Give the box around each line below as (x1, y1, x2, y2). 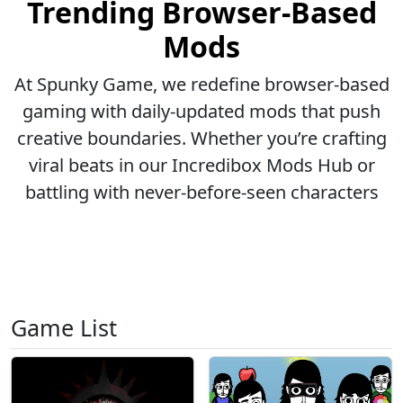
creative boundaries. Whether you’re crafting (16, 126, 387, 150)
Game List (11, 312, 117, 343)
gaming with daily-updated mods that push (22, 99, 381, 123)
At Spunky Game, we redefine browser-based (13, 72, 390, 96)
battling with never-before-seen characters (24, 180, 379, 204)
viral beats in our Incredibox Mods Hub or (28, 153, 375, 177)
